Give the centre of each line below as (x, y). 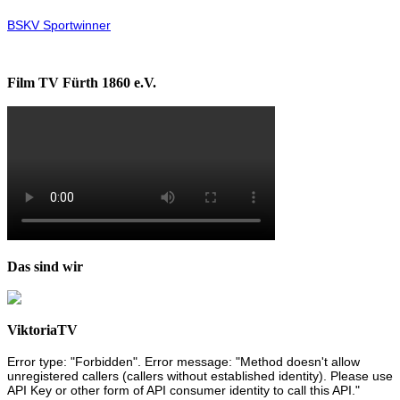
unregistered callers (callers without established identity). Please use (200, 375)
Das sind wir (45, 266)
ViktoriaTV (42, 330)
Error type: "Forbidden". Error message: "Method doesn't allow (183, 361)
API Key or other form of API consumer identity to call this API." (183, 390)
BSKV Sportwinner (59, 25)
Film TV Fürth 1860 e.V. (82, 82)
